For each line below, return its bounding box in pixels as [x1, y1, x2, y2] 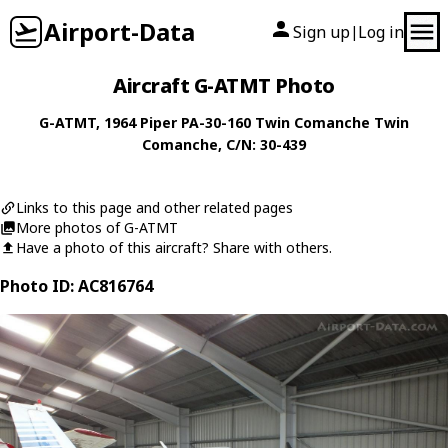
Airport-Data [44, 15, 195, 48]
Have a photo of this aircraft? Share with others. [16, 238, 332, 257]
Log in [358, 21, 404, 43]
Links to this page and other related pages [16, 198, 293, 217]
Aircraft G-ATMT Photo [113, 72, 335, 99]
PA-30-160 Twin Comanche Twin [181, 113, 409, 132]
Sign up [293, 21, 350, 43]
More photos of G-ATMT [16, 218, 178, 237]
